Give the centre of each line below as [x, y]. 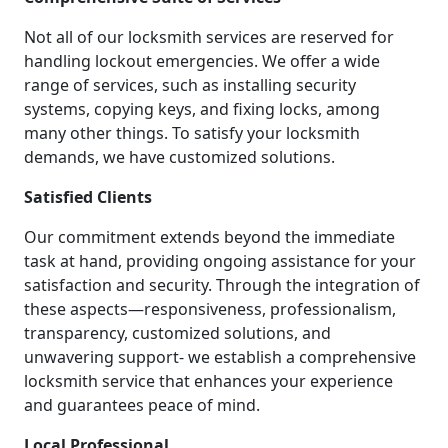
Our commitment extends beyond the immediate [209, 237]
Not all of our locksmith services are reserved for [209, 37]
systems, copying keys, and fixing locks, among [202, 109]
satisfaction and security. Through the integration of [222, 285]
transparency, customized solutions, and [177, 333]
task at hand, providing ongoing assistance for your [220, 261]
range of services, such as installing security [190, 85]
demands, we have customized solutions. [179, 157]
